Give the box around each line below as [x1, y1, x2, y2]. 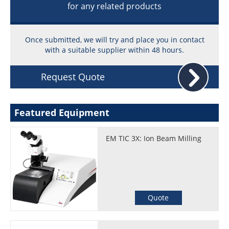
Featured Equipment [14, 106, 109, 119]
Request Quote [41, 71, 105, 83]
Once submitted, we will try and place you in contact [25, 35, 204, 44]
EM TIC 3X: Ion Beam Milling [106, 133, 202, 143]
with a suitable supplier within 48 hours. [45, 45, 184, 55]
